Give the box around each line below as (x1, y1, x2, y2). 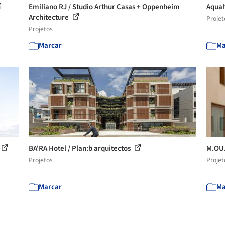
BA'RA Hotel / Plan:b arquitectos (29, 143, 133, 154)
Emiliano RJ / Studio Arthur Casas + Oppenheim (29, 1, 180, 12)
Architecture (29, 12, 71, 23)
